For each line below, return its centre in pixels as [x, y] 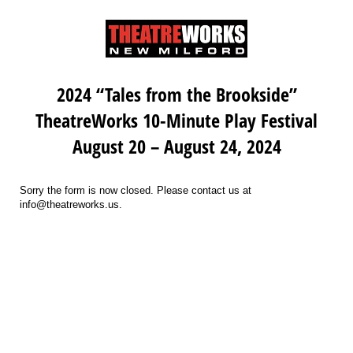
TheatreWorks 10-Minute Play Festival [176, 121]
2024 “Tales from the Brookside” [176, 95]
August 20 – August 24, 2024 [176, 147]
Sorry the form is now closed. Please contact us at [136, 191]
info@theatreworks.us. [71, 205]
